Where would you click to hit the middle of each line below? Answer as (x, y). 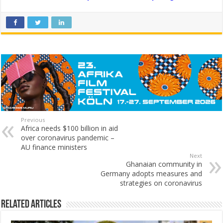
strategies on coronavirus (161, 183)
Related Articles (31, 205)
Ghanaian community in (164, 164)
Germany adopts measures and (151, 174)
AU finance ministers (54, 147)
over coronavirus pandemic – (68, 138)
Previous (33, 120)
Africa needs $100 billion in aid (70, 128)
